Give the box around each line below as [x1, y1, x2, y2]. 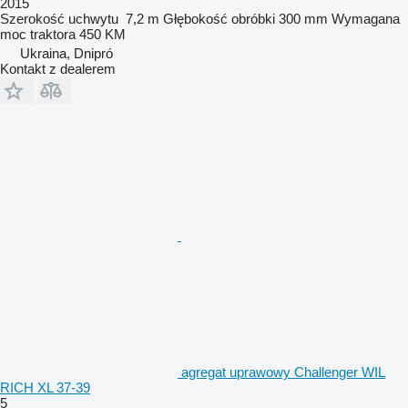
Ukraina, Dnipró [20, 45, 113, 61]
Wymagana [331, 10, 400, 26]
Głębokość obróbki [163, 10, 275, 26]
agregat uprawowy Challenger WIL [181, 363, 385, 380]
